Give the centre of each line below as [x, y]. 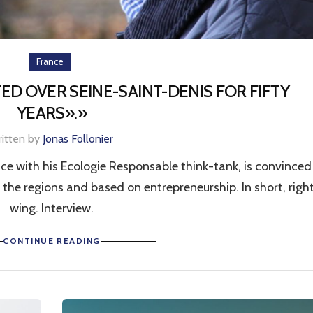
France [50, 61]
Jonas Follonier [78, 139]
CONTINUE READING [52, 241]
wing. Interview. [52, 208]
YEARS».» [52, 113]
